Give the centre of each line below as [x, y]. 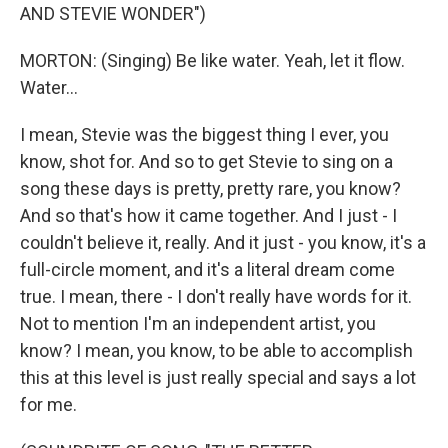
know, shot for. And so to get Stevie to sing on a [206, 161]
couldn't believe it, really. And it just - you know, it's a [223, 242]
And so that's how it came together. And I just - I [208, 215]
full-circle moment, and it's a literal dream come [207, 269]
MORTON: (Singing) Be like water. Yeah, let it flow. [212, 60]
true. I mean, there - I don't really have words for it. [216, 296]
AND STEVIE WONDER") [113, 13]
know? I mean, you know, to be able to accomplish [216, 350]
